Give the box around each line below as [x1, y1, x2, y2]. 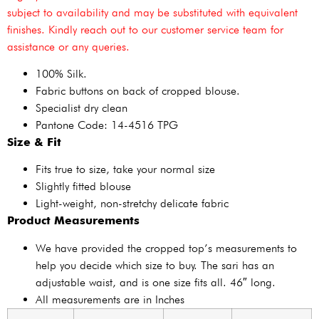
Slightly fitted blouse [36, 179, 131, 194]
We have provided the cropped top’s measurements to [36, 241, 297, 255]
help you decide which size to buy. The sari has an [36, 258, 274, 272]
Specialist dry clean [36, 101, 127, 115]
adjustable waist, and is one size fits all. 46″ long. [36, 275, 276, 289]
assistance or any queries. [7, 39, 130, 53]
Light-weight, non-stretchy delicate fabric [36, 197, 229, 211]
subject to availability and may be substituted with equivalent [7, 5, 298, 19]
